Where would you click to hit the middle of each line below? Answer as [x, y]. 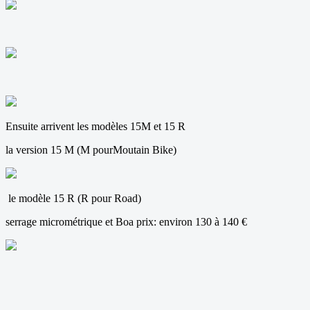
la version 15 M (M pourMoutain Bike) [91, 149]
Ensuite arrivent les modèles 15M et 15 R [95, 126]
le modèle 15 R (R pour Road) [73, 198]
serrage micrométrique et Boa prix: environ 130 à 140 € [126, 221]
